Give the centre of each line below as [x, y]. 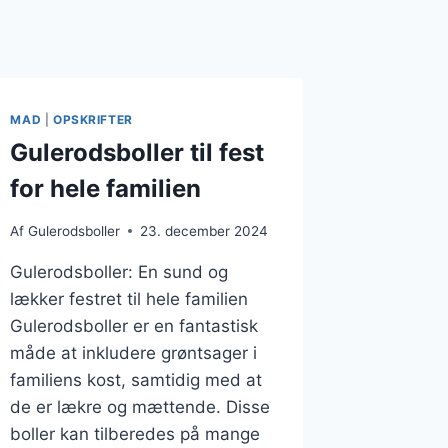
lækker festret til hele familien [129, 298]
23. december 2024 [203, 230]
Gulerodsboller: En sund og [119, 271]
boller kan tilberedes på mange [135, 433]
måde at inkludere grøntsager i [134, 352]
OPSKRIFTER [92, 120]
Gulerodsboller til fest [137, 152]
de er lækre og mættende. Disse [140, 406]
